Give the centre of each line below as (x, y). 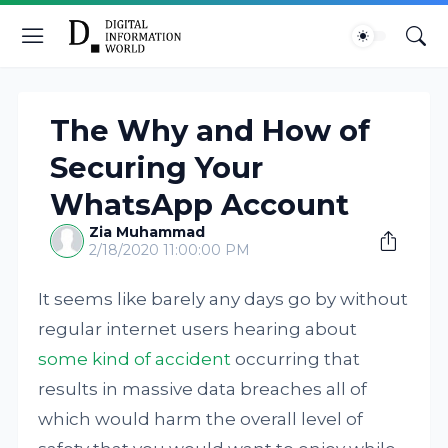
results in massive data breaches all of (203, 389)
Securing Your (157, 167)
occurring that (296, 359)
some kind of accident (135, 359)
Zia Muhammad (147, 232)
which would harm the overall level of (201, 419)
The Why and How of (210, 130)
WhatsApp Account (200, 204)
